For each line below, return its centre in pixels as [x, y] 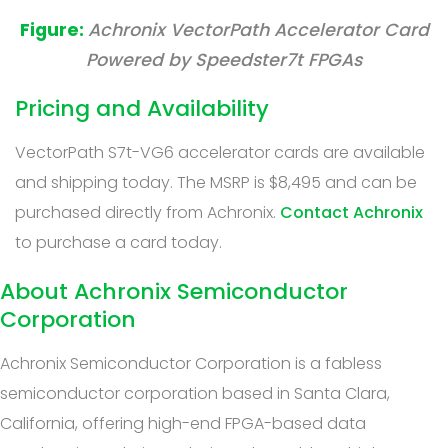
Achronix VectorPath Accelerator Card [258, 29]
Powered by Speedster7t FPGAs [224, 59]
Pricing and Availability [142, 108]
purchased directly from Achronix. [147, 212]
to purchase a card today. [118, 242]
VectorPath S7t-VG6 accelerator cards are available [220, 152]
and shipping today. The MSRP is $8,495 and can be [216, 182]
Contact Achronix [351, 212]
